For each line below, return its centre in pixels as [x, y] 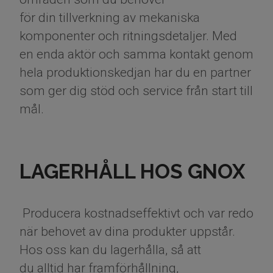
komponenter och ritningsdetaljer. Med [128, 36]
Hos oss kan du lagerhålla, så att [110, 250]
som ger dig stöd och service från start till [136, 91]
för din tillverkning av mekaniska [110, 18]
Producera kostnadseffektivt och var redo [136, 214]
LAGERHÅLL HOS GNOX [135, 172]
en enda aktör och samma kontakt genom [136, 55]
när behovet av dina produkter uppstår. [127, 232]
